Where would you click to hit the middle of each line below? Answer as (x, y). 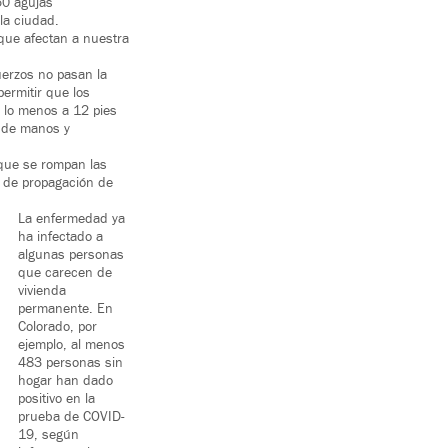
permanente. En (65, 309)
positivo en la (56, 399)
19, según (48, 435)
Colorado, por (57, 327)
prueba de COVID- (71, 417)
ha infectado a (60, 237)
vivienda (42, 291)
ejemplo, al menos (71, 345)
